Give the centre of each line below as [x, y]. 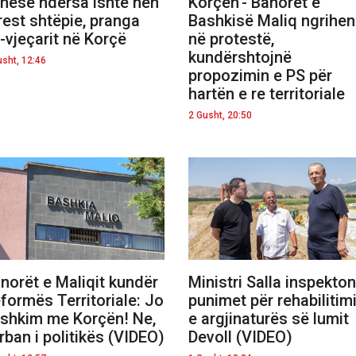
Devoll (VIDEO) [240, 337]
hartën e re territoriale [267, 93]
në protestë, [231, 39]
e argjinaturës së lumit [269, 318]
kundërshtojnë [240, 57]
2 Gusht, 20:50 [220, 115]
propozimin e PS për [260, 75]
